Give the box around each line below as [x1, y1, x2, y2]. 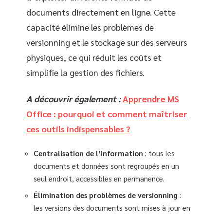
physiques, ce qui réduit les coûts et [26, 52, 162, 63]
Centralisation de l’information [34, 148, 143, 158]
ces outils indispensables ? [26, 123, 130, 134]
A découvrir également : [26, 92, 121, 104]
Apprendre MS [123, 92, 179, 104]
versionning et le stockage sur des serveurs [26, 36, 187, 48]
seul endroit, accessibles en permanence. [34, 174, 164, 183]
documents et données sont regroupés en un [34, 161, 179, 170]
